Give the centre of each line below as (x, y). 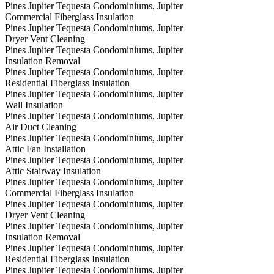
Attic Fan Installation (45, 149)
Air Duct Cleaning (41, 127)
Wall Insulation (34, 105)
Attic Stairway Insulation (53, 171)
